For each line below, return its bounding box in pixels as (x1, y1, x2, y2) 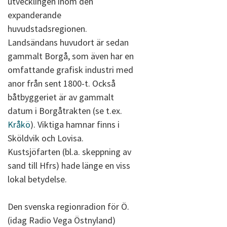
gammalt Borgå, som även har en (8, 50, 134, 62)
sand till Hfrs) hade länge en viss (8, 160, 130, 171)
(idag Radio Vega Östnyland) (8, 214, 116, 226)
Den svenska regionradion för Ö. (8, 201, 129, 212)
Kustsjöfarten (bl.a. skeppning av (8, 146, 131, 158)
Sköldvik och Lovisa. (8, 132, 84, 144)
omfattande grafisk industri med (8, 64, 133, 75)
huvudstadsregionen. (8, 23, 87, 34)
